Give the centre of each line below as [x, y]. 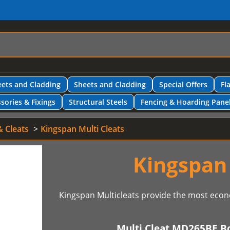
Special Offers [183, 84]
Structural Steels [98, 102]
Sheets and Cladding [110, 84]
